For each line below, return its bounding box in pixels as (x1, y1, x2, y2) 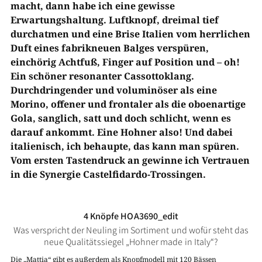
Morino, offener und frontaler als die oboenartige (10, 98, 246, 111)
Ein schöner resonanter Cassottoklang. (10, 70, 194, 82)
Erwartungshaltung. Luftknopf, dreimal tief (10, 13, 219, 26)
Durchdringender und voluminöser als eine (10, 84, 217, 96)
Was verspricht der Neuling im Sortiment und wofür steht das (13, 224, 249, 236)
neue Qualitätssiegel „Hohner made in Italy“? (43, 236, 219, 248)
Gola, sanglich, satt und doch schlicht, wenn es (10, 112, 231, 125)
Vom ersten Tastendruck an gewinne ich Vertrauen (10, 154, 250, 167)
